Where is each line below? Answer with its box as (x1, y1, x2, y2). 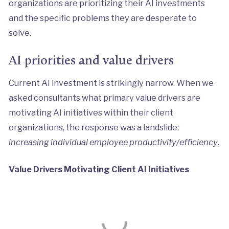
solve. (8, 28, 31, 38)
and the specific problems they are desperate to (8, 13, 197, 24)
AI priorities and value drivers (8, 52, 174, 68)
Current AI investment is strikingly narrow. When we (8, 78, 214, 88)
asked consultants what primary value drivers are (8, 93, 200, 103)
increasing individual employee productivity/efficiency (8, 137, 218, 148)
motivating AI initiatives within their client (8, 107, 173, 118)
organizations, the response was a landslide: (8, 122, 179, 133)
